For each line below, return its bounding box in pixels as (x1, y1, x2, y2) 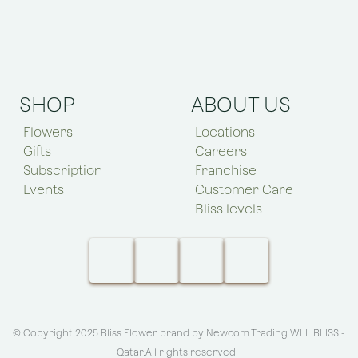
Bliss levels (195, 201, 262, 217)
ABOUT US (191, 93, 291, 117)
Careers (195, 144, 247, 159)
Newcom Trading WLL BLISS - (206, 327, 345, 339)
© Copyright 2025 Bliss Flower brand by (13, 327, 206, 339)
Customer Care (195, 182, 293, 197)
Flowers (23, 125, 73, 140)
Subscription (23, 163, 102, 178)
